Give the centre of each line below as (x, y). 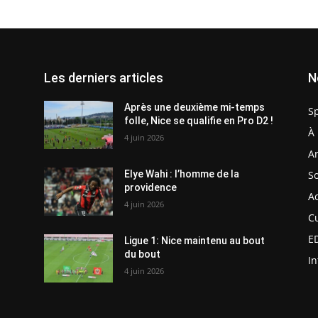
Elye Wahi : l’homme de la (182, 174)
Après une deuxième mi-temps (195, 108)
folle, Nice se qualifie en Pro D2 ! (199, 121)
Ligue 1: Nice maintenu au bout (195, 241)
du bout (143, 254)
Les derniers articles (104, 78)
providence (151, 188)
